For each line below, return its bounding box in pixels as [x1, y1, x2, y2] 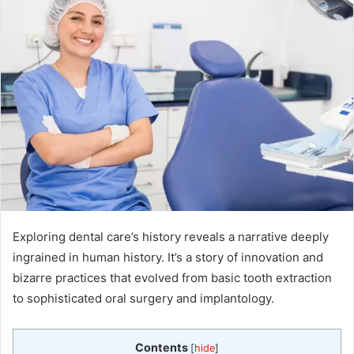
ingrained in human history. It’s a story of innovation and [13, 250, 323, 265]
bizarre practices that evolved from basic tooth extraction [13, 270, 332, 286]
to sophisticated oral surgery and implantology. [13, 291, 274, 307]
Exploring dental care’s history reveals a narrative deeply [13, 229, 329, 245]
